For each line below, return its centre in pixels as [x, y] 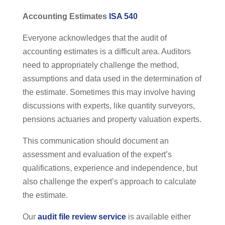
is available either [158, 217]
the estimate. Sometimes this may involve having [109, 92]
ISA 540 [123, 17]
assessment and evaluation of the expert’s [97, 155]
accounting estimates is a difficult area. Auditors [106, 52]
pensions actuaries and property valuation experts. [112, 120]
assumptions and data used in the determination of [112, 79]
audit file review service [82, 217]
